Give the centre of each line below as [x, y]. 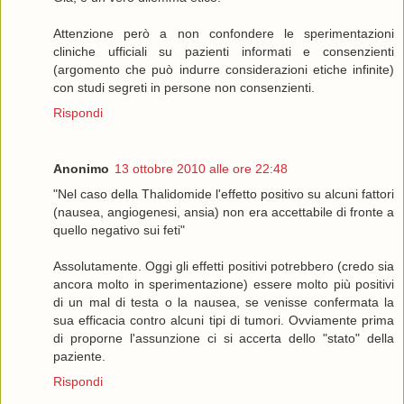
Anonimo [81, 169]
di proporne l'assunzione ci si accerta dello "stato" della [224, 339]
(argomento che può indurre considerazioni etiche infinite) [224, 70]
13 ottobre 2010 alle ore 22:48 [201, 169]
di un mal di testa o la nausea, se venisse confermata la [224, 303]
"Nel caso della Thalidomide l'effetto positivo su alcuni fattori [224, 194]
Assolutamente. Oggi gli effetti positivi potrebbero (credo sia [224, 266]
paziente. [79, 357]
